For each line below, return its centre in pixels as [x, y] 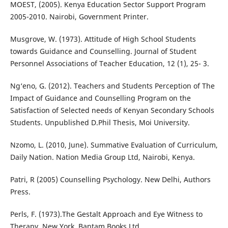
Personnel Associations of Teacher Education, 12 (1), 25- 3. [109, 64]
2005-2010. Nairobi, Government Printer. [79, 17]
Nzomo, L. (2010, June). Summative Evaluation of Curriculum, [114, 145]
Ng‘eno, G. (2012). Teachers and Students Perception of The [112, 86]
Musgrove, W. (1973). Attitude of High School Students [103, 39]
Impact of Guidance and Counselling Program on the [100, 98]
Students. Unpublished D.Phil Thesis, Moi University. [100, 123]
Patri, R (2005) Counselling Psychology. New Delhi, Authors [110, 180]
